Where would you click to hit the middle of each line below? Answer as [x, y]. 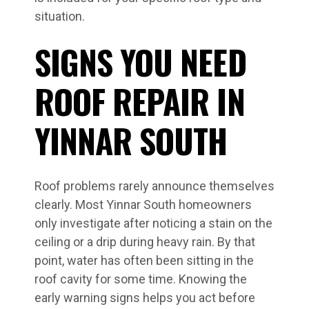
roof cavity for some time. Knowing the [141, 279]
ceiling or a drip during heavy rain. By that [145, 242]
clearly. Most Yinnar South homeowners [143, 205]
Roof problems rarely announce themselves [154, 186]
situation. [60, 16]
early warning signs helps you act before [145, 298]
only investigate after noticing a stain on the [153, 223]
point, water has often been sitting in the [144, 260]
